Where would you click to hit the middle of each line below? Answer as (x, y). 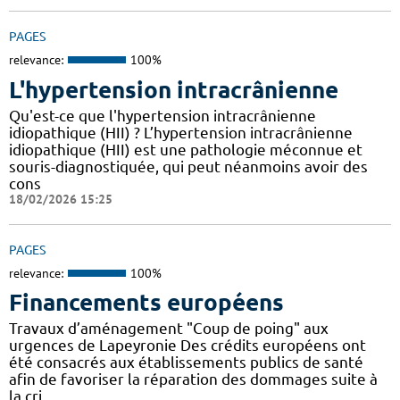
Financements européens (146, 303)
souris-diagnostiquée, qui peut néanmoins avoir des (188, 166)
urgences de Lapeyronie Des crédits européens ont (187, 346)
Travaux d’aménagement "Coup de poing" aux (169, 329)
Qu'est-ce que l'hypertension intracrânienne (162, 115)
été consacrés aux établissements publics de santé (186, 362)
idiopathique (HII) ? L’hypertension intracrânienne (181, 132)
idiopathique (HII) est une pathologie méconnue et (186, 149)
